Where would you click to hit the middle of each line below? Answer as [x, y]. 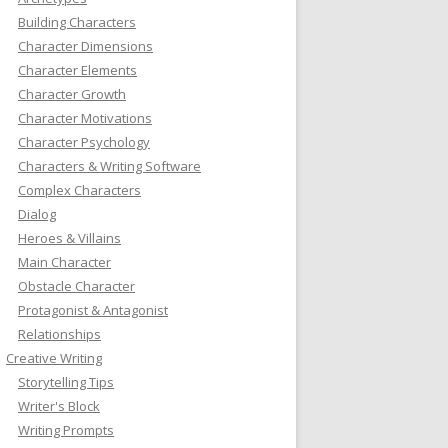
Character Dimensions [85, 45]
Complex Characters [79, 189]
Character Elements [77, 69]
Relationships [59, 333]
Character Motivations [85, 117]
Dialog [37, 213]
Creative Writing [54, 357]
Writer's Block [59, 405]
